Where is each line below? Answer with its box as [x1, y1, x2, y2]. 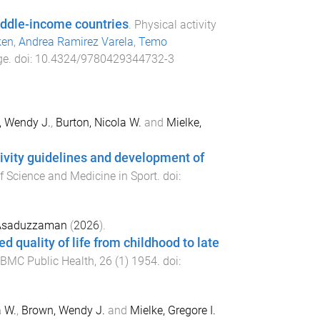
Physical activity [134, 17, 216, 31]
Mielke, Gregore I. [129, 304, 216, 318]
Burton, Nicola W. [55, 115, 141, 129]
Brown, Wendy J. [21, 304, 105, 318]
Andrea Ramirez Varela [18, 34, 134, 49]
